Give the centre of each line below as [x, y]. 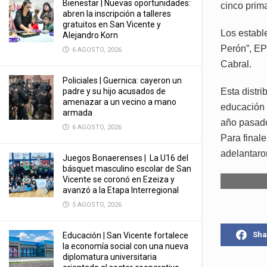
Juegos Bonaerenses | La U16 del [125, 158]
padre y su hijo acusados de [114, 91]
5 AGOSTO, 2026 [96, 205]
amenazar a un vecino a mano [119, 102]
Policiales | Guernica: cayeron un [122, 80]
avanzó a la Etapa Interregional [121, 190]
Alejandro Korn [90, 35]
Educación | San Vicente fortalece [125, 235]
